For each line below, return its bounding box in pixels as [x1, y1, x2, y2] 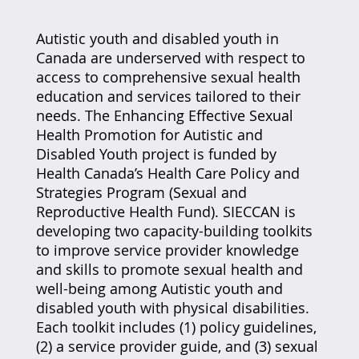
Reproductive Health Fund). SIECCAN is [35, 202, 296, 221]
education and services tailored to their [35, 87, 301, 106]
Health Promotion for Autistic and [35, 125, 263, 144]
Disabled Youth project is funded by [35, 144, 276, 163]
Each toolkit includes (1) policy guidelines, [35, 317, 317, 337]
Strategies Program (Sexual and [35, 183, 247, 202]
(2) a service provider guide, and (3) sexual [35, 337, 318, 356]
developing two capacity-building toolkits [35, 221, 313, 240]
